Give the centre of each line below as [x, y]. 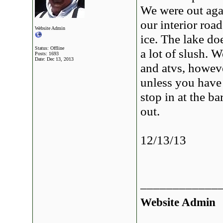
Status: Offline [50, 48]
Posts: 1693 [47, 54]
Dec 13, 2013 [60, 59]
